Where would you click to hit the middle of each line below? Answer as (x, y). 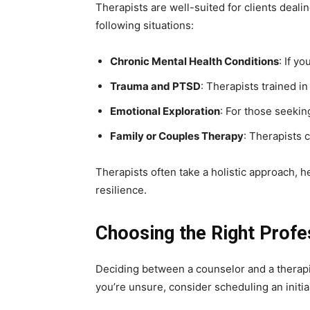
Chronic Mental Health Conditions (194, 62)
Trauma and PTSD (155, 86)
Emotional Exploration (165, 111)
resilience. (121, 190)
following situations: (145, 26)
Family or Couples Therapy (177, 136)
